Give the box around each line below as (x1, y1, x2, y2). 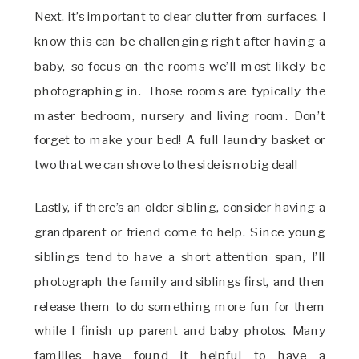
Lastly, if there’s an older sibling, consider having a (34, 199, 326, 215)
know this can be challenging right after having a (34, 33, 326, 49)
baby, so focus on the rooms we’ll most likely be (34, 57, 326, 74)
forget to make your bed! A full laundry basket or (34, 131, 326, 147)
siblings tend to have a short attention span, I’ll (34, 248, 326, 264)
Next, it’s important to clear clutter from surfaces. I (34, 8, 326, 24)
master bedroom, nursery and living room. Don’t (34, 107, 326, 123)
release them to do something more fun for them (34, 297, 326, 314)
